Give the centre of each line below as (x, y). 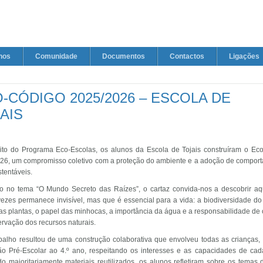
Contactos (187, 56)
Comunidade (56, 56)
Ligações (244, 56)
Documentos (124, 56)
